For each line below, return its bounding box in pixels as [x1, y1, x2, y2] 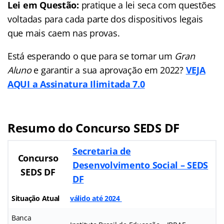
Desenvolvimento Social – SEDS [72, 159, 208, 171]
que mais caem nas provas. [7, 27, 120, 39]
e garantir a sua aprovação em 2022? [31, 64, 186, 76]
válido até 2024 [70, 193, 122, 203]
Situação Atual [11, 193, 60, 203]
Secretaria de [72, 145, 131, 157]
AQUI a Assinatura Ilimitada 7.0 [7, 78, 145, 90]
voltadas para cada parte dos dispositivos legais [7, 13, 203, 25]
